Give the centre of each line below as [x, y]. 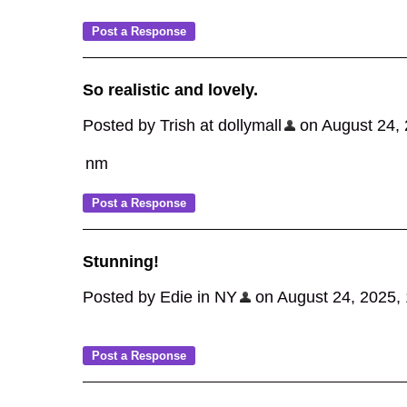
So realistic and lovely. [170, 90]
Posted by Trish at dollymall [182, 125]
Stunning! [121, 262]
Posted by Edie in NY [160, 297]
